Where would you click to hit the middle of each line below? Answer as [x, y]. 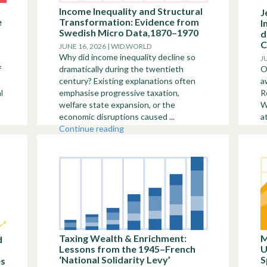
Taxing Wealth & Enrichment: [123, 238]
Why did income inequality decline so [127, 57]
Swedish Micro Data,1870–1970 [129, 32]
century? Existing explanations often [127, 81]
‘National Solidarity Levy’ [115, 260]
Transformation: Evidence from [129, 22]
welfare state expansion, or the [117, 105]
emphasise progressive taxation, [119, 93]
